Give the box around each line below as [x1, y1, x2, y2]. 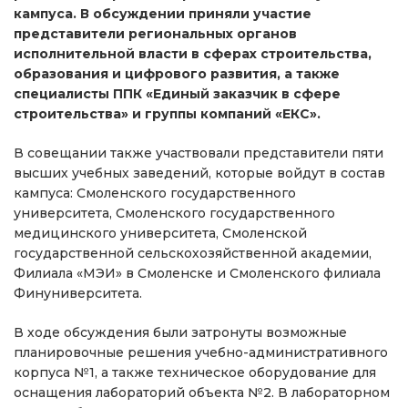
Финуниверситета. [14, 285, 142, 302]
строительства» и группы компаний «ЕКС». [14, 106, 321, 123]
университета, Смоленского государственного [14, 205, 335, 222]
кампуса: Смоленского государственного [14, 185, 296, 202]
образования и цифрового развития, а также [14, 66, 340, 83]
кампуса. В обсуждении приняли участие [14, 5, 311, 23]
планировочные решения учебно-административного [14, 344, 388, 362]
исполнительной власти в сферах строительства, [14, 46, 372, 63]
